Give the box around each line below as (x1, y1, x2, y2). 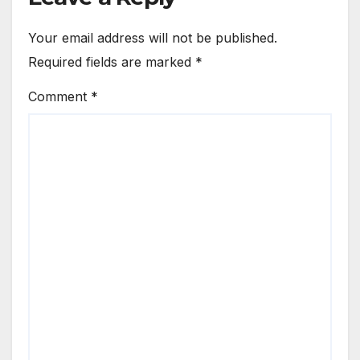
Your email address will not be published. (28, 29, 277, 46)
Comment (28, 88, 91, 104)
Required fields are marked (28, 53, 195, 70)
